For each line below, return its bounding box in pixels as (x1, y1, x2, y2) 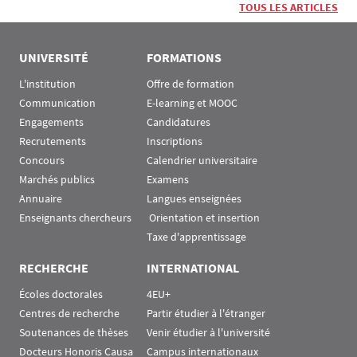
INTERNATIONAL (147, 260, 239, 276)
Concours (19, 153, 65, 167)
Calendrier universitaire (147, 153, 257, 167)
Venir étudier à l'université (147, 325, 270, 339)
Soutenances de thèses (19, 325, 128, 339)
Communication (19, 96, 96, 110)
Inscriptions (147, 134, 202, 148)
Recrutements (19, 134, 86, 148)
